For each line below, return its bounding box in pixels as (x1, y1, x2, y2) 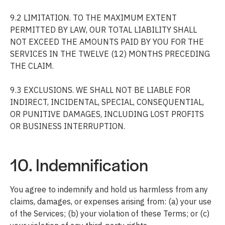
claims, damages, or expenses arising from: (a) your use (10, 196, 211, 206)
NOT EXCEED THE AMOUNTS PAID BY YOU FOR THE (10, 36, 204, 47)
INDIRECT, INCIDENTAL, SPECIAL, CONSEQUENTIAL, (10, 96, 204, 107)
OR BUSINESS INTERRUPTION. (10, 121, 125, 131)
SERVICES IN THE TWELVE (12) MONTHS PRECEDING (10, 48, 210, 59)
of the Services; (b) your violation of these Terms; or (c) (10, 208, 209, 218)
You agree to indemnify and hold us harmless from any (10, 184, 208, 194)
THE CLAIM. (10, 60, 54, 71)
